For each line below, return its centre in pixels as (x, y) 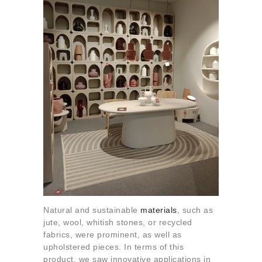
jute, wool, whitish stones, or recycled (118, 223)
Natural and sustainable (92, 210)
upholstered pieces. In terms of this (113, 247)
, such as (195, 210)
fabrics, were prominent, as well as (113, 235)
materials (159, 210)
